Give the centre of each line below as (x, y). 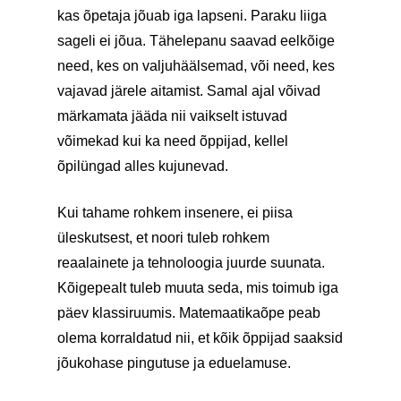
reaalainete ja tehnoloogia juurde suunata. (191, 263)
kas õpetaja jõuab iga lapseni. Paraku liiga (192, 16)
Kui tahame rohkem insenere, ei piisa (175, 213)
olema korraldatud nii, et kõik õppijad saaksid (200, 338)
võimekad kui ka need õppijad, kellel (173, 141)
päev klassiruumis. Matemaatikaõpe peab (189, 313)
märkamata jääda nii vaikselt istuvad (172, 116)
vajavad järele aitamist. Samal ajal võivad (189, 91)
